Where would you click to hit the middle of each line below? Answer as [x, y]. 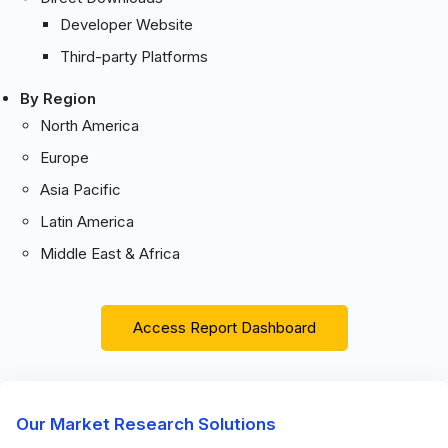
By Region [58, 98]
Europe [64, 157]
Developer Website [126, 24]
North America [89, 125]
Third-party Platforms [134, 56]
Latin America [87, 221]
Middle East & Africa [110, 253]
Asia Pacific [80, 189]
